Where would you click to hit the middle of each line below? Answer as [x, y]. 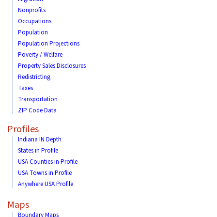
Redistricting [34, 77]
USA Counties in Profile [48, 162]
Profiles [23, 129]
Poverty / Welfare [40, 55]
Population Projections [49, 44]
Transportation [38, 99]
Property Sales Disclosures [52, 66]
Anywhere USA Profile [46, 184]
